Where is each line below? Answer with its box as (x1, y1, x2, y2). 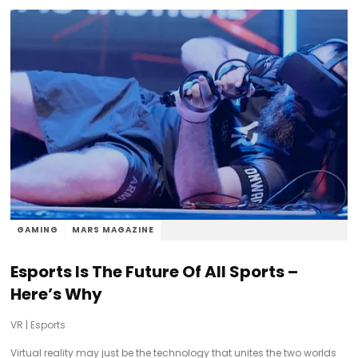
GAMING (17, 224, 59, 237)
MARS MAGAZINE (72, 224, 155, 237)
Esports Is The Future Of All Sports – (10, 261, 299, 284)
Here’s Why (10, 283, 103, 306)
